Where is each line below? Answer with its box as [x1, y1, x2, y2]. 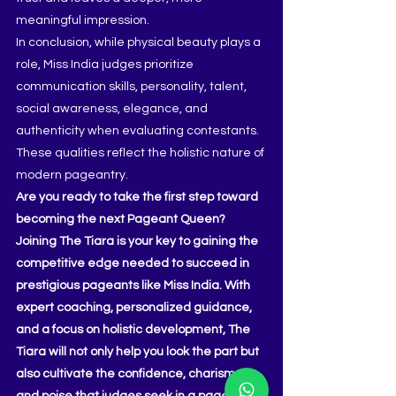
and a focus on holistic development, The [16, 324, 253, 336]
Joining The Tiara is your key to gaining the [16, 235, 261, 247]
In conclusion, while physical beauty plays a [16, 36, 263, 49]
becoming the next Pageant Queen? [16, 213, 228, 225]
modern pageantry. [16, 169, 128, 181]
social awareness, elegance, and [16, 103, 210, 115]
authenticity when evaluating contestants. [16, 125, 262, 137]
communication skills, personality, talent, [16, 80, 249, 93]
